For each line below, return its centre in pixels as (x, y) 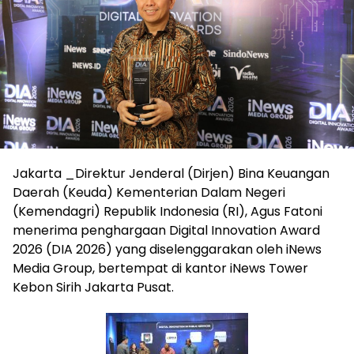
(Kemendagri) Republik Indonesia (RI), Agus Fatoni (168, 212)
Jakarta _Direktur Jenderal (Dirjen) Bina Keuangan (171, 174)
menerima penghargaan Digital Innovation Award (166, 231)
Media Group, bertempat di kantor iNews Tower (160, 269)
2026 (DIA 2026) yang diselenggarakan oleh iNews (167, 250)
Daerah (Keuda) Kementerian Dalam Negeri (149, 193)
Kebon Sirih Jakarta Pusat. (93, 288)
